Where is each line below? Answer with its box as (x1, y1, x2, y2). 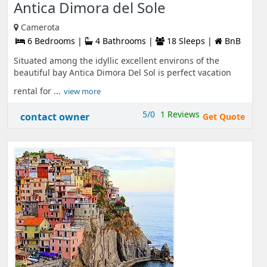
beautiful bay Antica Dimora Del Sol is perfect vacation (14, 67, 231, 78)
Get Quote (203, 111, 245, 122)
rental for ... (14, 85, 61, 97)
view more (64, 86, 101, 97)
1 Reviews (160, 108, 200, 120)
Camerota (21, 21, 60, 33)
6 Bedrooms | (25, 35, 85, 46)
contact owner (20, 110, 89, 123)
